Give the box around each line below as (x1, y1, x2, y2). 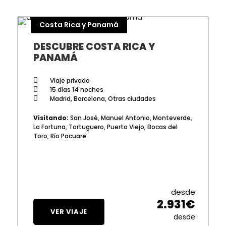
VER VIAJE (50, 206, 88, 216)
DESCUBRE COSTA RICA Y (33, 39, 155, 53)
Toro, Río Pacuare (33, 131, 86, 140)
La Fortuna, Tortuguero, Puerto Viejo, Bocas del (33, 122, 178, 131)
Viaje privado (48, 76, 90, 85)
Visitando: (33, 113, 69, 122)
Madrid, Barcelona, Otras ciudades (48, 94, 156, 103)
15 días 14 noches (48, 85, 103, 94)
